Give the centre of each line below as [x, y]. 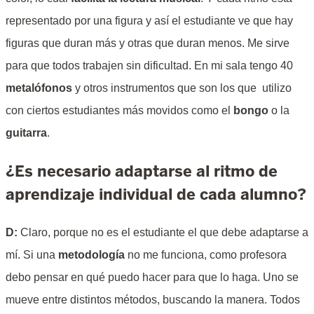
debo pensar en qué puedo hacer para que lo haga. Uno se [152, 278]
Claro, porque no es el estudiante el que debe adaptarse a [164, 233]
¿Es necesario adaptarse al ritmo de [142, 171]
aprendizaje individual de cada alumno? [156, 194]
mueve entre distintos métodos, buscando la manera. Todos [153, 300]
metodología [91, 255]
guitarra [26, 133]
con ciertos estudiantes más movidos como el [120, 111]
